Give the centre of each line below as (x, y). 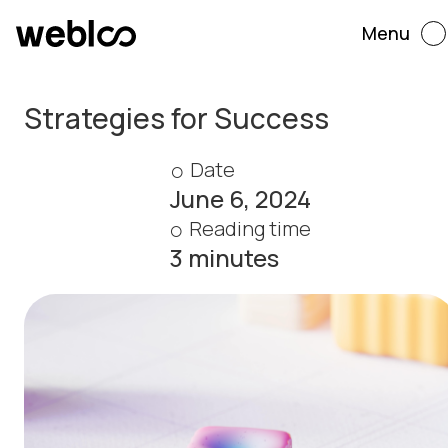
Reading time (250, 229)
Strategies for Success (176, 118)
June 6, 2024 (240, 199)
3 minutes (224, 258)
